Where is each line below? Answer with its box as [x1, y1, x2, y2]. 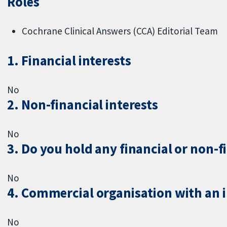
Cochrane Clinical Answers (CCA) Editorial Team [22, 25, 218, 37]
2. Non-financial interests [7, 96, 158, 113]
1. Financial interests [7, 52, 131, 69]
